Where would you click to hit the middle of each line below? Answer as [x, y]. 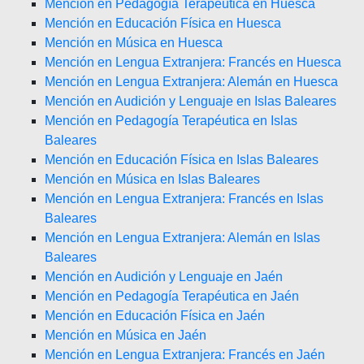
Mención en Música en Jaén [126, 335]
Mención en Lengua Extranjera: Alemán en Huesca [191, 82]
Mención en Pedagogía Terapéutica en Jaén [172, 296]
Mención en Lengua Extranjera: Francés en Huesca [193, 62]
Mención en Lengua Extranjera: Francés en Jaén [185, 355]
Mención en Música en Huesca [134, 43]
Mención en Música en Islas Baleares [152, 179]
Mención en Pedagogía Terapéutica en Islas [171, 121]
